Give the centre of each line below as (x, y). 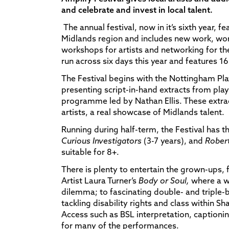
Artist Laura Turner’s (100, 180)
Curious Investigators (101, 140)
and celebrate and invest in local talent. (137, 9)
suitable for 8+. (90, 152)
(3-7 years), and (173, 140)
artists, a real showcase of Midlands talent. (143, 112)
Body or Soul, (165, 180)
